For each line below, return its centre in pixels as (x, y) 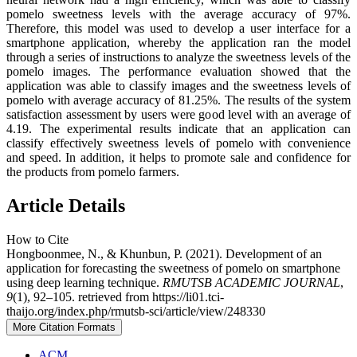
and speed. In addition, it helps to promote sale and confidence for (178, 158)
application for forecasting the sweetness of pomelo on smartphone (173, 269)
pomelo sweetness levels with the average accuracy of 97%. (178, 14)
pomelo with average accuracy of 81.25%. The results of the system (178, 100)
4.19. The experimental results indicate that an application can (178, 129)
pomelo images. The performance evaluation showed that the (178, 72)
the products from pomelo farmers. (93, 172)
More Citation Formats (64, 328)
